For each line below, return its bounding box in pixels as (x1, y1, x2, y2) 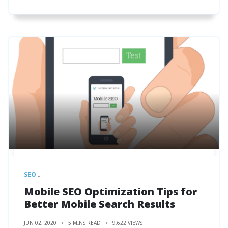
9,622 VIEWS (112, 219, 142, 226)
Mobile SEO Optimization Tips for (24, 184, 197, 198)
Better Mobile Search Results (24, 196, 175, 211)
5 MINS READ (68, 219, 101, 226)
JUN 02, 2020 (24, 219, 56, 226)
